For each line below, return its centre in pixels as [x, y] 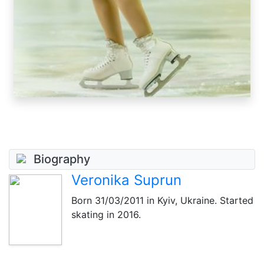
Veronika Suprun [126, 180]
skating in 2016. [106, 215]
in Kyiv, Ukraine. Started [199, 201]
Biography [62, 159]
